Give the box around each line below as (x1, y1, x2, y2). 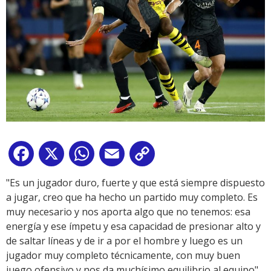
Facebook (36, 149, 80, 163)
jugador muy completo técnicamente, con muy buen (6, 249, 240, 263)
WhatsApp (97, 149, 144, 163)
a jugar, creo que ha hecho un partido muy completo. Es (6, 191, 258, 204)
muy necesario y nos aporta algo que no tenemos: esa (6, 205, 250, 219)
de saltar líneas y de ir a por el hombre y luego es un (6, 234, 243, 248)
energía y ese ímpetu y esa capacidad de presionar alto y (6, 220, 261, 233)
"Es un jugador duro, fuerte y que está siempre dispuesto (6, 176, 265, 190)
